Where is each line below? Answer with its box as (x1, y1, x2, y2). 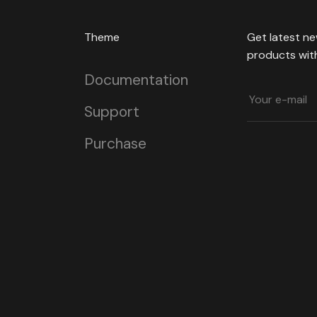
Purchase (83, 134, 146, 154)
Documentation (83, 70, 188, 91)
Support (83, 102, 139, 122)
